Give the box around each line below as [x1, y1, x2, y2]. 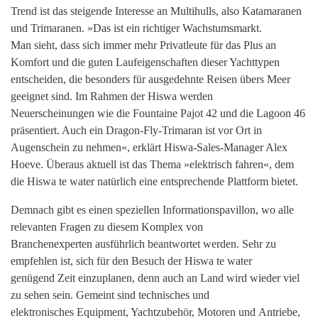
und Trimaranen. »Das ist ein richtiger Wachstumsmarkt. [11, 22, 262, 35]
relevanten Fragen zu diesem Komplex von [11, 221, 203, 234]
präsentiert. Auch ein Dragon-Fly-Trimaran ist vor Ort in [11, 124, 262, 137]
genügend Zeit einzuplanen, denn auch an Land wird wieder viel [11, 272, 300, 285]
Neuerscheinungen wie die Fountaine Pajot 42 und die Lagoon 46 [11, 107, 305, 120]
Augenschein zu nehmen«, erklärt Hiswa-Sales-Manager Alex [11, 141, 287, 154]
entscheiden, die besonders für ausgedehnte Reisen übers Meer [11, 73, 290, 86]
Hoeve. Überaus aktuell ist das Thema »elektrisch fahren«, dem [11, 158, 294, 171]
